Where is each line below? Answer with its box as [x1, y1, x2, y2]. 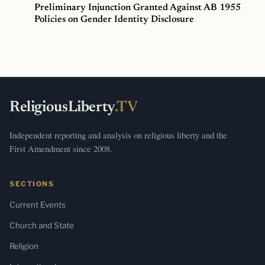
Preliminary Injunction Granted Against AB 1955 [34, 2, 241, 12]
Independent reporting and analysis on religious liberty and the [9, 128, 227, 141]
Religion [9, 241, 38, 251]
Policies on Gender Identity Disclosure [34, 14, 195, 24]
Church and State [9, 220, 74, 230]
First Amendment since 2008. [9, 142, 112, 154]
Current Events [9, 199, 66, 209]
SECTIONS [9, 179, 54, 188]
